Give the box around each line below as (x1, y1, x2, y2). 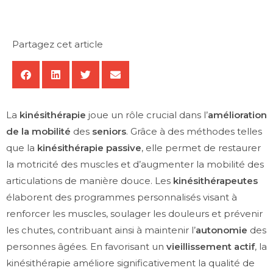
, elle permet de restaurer (141, 141, 261, 154)
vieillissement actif (166, 240, 255, 252)
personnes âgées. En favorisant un (6, 240, 166, 252)
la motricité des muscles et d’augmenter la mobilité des (6, 158, 264, 170)
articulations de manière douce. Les (6, 174, 173, 186)
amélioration (208, 108, 267, 121)
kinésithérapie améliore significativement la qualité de (6, 257, 255, 269)
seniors (92, 125, 126, 137)
